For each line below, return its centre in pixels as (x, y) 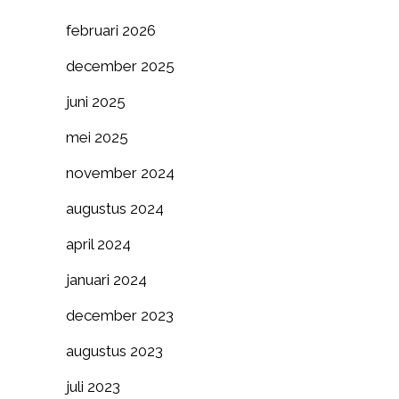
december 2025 (120, 66)
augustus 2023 (114, 351)
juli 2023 (93, 387)
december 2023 (120, 315)
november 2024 (120, 173)
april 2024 (98, 244)
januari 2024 (106, 280)
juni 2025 (96, 102)
